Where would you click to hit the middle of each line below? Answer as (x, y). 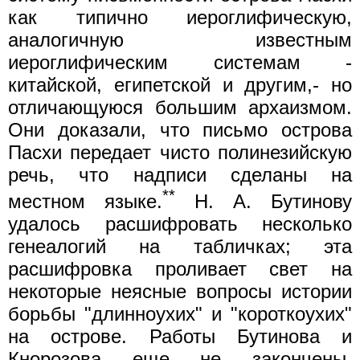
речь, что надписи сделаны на (180, 174)
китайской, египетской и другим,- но (180, 84)
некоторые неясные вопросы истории (180, 291)
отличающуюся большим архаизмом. (180, 107)
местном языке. (85, 201)
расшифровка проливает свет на (180, 268)
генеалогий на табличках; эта (180, 246)
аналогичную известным (180, 39)
